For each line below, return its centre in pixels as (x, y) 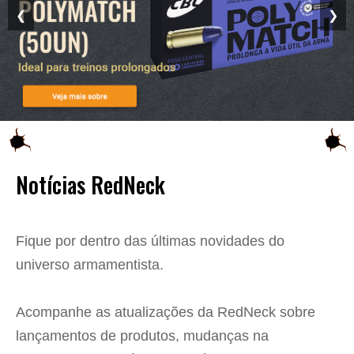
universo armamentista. (90, 265)
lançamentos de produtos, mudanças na (142, 336)
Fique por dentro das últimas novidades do (150, 241)
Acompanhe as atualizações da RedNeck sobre (166, 313)
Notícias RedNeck (90, 185)
